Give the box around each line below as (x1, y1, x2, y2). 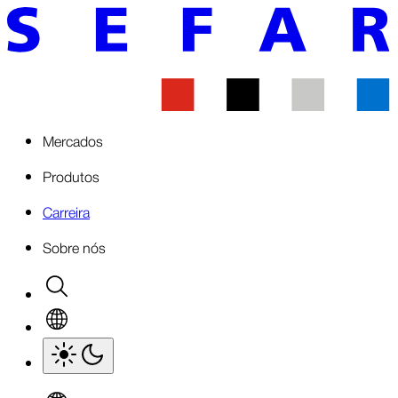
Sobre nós (43, 235, 106, 258)
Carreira (43, 200, 90, 222)
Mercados (43, 129, 103, 151)
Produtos (43, 164, 99, 187)
